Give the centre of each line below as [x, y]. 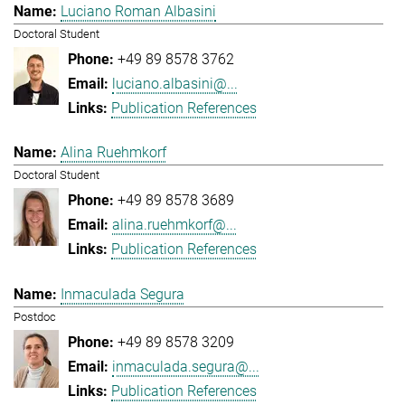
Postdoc [35, 316]
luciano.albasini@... [175, 83]
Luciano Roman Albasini [138, 11]
